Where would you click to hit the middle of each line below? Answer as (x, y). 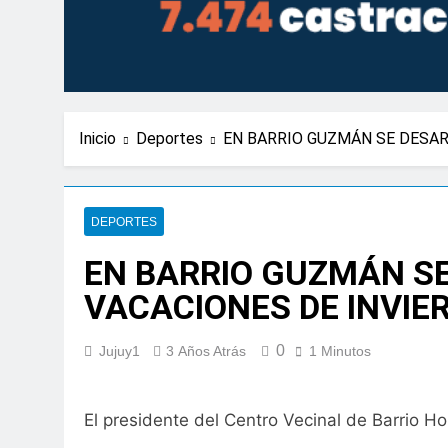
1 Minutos (340, 350)
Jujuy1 (119, 350)
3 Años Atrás (206, 350)
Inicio (97, 138)
